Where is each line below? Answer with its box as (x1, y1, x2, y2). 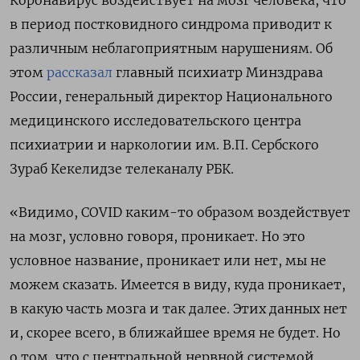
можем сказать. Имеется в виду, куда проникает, (10, 276, 346, 293)
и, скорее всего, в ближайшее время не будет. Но (10, 325, 341, 342)
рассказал (47, 64, 112, 81)
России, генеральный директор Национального (10, 88, 333, 105)
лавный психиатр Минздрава (122, 64, 323, 81)
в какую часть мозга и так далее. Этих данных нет (10, 301, 347, 317)
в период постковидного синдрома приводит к (10, 16, 332, 33)
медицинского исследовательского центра (10, 112, 301, 129)
